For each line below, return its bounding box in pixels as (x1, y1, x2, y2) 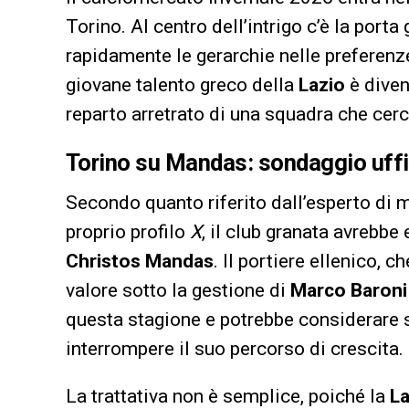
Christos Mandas (66, 250, 214, 273)
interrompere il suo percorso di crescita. (66, 338, 404, 361)
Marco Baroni (290, 279, 407, 302)
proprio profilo (66, 221, 190, 244)
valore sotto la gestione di (66, 279, 290, 302)
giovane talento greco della (66, 74, 299, 97)
